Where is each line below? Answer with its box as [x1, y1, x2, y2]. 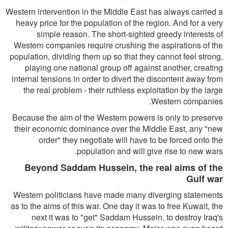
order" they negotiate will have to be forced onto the [39, 134, 223, 146]
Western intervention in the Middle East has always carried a [6, 6, 223, 17]
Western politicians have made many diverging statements [13, 189, 223, 201]
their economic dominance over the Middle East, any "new [14, 123, 223, 134]
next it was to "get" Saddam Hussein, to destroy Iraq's [32, 211, 223, 223]
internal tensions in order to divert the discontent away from [12, 73, 223, 84]
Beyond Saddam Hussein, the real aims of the [24, 161, 223, 174]
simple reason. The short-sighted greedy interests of [37, 28, 223, 40]
